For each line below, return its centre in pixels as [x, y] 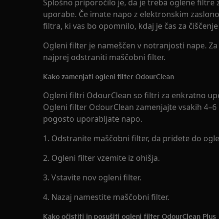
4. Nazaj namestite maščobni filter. [106, 197]
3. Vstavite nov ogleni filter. [92, 177]
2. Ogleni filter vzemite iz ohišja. [101, 158]
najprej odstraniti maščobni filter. [104, 57]
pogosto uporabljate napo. [93, 119]
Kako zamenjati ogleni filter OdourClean [109, 76]
